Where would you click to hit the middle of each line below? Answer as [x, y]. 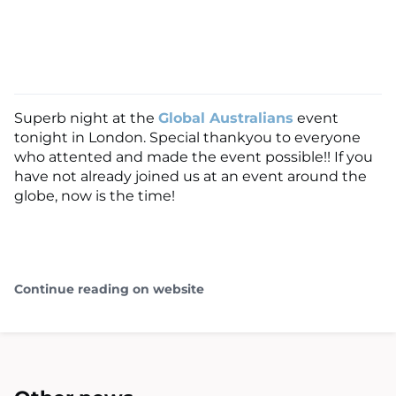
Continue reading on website [109, 289]
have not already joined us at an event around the [190, 176]
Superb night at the [86, 118]
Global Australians [226, 118]
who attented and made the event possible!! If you [194, 156]
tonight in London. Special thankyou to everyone [187, 137]
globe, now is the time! [95, 195]
